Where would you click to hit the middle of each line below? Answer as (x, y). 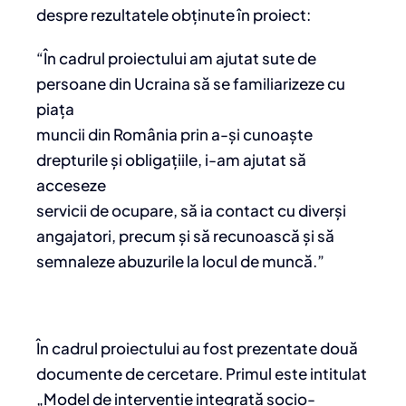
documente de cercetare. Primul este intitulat (202, 374)
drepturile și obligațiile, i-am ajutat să (171, 160)
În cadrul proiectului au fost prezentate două (197, 348)
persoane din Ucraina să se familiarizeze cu (191, 84)
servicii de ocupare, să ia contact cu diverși (191, 211)
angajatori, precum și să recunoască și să (185, 236)
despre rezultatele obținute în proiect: (174, 15)
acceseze (71, 185)
